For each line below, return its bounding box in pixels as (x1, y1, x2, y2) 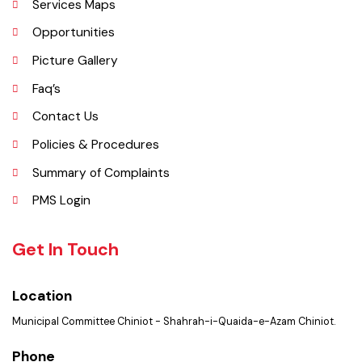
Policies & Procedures (32, 174, 164, 192)
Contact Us (32, 145, 102, 162)
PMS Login (32, 232, 94, 249)
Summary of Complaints (32, 203, 175, 221)
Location (11, 329, 74, 348)
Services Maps (32, 30, 120, 47)
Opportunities (32, 58, 119, 76)
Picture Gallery (32, 87, 122, 105)
